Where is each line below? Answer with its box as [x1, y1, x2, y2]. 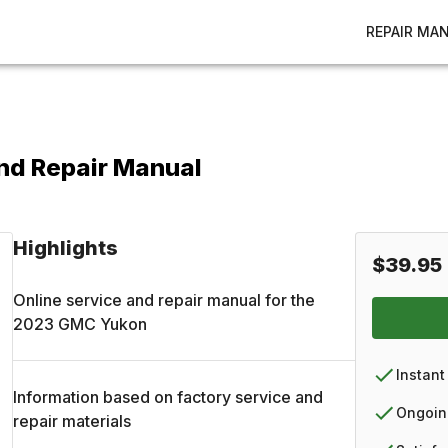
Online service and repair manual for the [13, 290, 316, 310]
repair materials [13, 411, 132, 431]
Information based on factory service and [13, 387, 324, 407]
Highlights [13, 236, 119, 260]
